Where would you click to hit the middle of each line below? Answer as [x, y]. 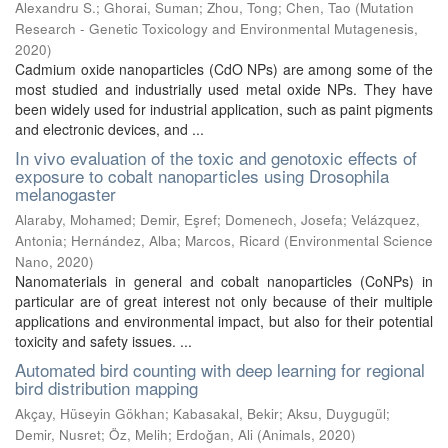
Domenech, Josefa [284, 219]
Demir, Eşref [178, 219]
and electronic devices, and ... [109, 129]
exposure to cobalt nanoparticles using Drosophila [202, 175]
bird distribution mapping [106, 387]
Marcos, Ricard [232, 240]
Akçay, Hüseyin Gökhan [90, 413]
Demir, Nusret [58, 434]
